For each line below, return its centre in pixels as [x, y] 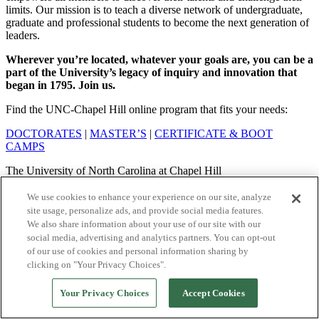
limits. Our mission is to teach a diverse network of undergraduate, [154, 10]
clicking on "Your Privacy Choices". [97, 265]
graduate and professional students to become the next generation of [157, 23]
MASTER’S [118, 134]
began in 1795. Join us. [61, 85]
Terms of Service [117, 219]
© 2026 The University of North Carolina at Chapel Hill [132, 195]
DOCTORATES [44, 134]
